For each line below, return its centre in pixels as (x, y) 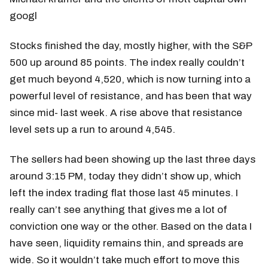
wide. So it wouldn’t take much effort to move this (124, 260)
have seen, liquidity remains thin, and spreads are (127, 243)
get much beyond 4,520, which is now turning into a (130, 79)
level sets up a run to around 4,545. (92, 129)
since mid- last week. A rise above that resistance (126, 112)
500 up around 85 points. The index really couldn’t (127, 62)
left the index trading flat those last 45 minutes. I (124, 193)
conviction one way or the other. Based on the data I (131, 226)
